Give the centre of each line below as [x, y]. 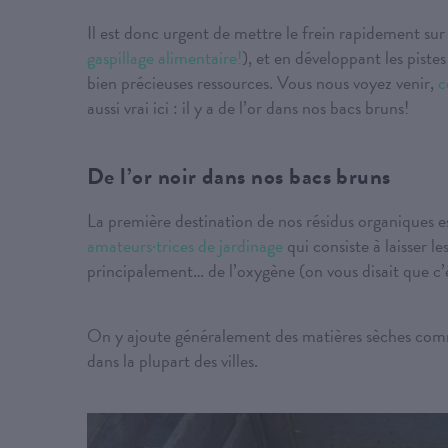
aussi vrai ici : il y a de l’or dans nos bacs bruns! [248, 108]
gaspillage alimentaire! [164, 58]
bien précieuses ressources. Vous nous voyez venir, [262, 83]
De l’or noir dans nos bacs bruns [239, 176]
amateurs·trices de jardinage [187, 246]
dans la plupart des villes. [172, 361]
